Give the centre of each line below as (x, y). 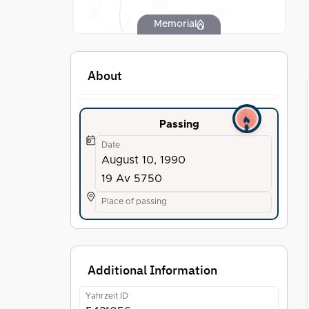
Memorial (175, 24)
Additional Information (152, 270)
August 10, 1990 (143, 160)
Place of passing (134, 201)
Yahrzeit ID (107, 296)
